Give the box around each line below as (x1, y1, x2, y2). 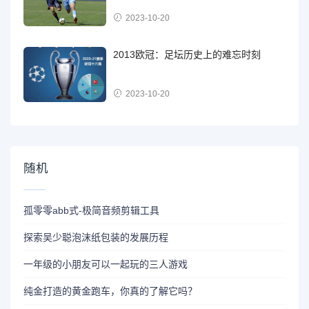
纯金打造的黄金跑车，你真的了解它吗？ (23, 285, 198, 297)
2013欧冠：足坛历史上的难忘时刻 (113, 49, 261, 61)
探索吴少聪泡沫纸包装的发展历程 (23, 231, 169, 243)
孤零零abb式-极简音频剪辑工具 (23, 204, 160, 216)
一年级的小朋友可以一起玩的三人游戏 (23, 258, 188, 270)
